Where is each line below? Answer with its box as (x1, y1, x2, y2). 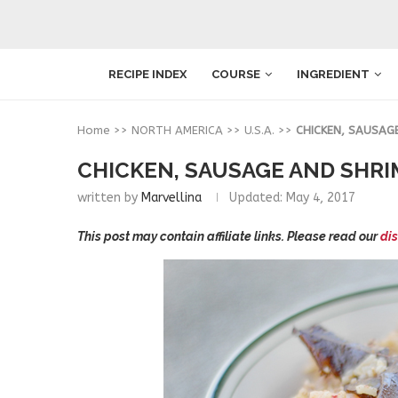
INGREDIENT (297, 67, 370, 81)
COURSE (211, 67, 260, 81)
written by (77, 190, 141, 205)
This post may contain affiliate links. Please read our (77, 229, 380, 243)
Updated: (229, 190, 283, 205)
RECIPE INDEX (108, 67, 187, 81)
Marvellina (141, 190, 202, 205)
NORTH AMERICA (131, 123, 223, 137)
